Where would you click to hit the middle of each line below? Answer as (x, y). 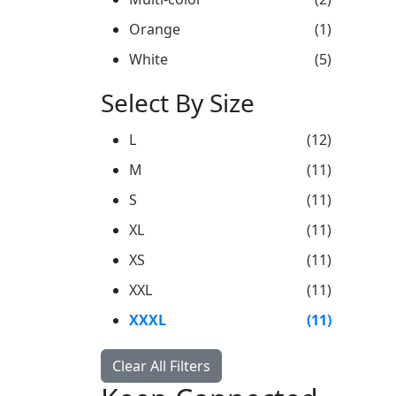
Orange (155, 29)
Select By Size (178, 103)
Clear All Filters (161, 366)
